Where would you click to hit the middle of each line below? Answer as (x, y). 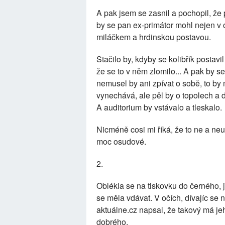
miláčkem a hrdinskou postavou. (154, 37)
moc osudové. (121, 141)
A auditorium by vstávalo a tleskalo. (159, 107)
